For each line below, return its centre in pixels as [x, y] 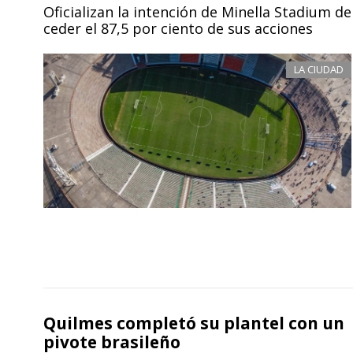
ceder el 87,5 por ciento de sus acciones [178, 29]
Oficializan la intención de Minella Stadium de [197, 12]
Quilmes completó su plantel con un [194, 323]
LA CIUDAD [319, 70]
